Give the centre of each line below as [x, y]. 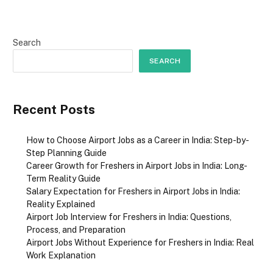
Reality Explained [61, 204]
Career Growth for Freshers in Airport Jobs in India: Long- [137, 166]
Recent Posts [54, 109]
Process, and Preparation [76, 230]
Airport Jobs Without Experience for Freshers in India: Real [140, 243]
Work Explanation [61, 256]
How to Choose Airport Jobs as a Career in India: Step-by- [138, 140]
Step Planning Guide [66, 153]
